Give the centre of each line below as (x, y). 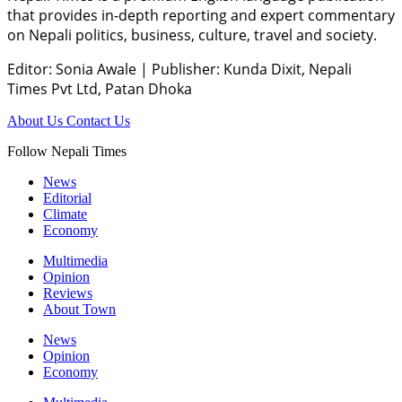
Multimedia (75, 260)
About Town (79, 309)
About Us (37, 120)
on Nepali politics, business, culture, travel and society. (192, 35)
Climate (65, 214)
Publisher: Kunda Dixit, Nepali (250, 69)
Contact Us (98, 120)
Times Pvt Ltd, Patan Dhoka (100, 88)
